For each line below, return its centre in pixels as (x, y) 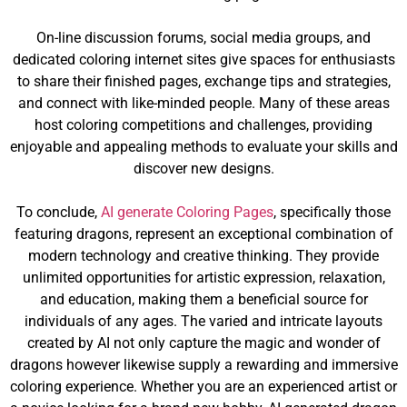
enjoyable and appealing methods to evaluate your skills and (203, 147)
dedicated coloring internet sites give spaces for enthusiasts (203, 60)
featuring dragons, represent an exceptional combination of (203, 234)
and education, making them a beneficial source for (203, 299)
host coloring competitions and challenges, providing (203, 125)
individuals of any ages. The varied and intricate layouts (203, 321)
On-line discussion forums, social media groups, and (203, 38)
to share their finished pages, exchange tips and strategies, (203, 81)
